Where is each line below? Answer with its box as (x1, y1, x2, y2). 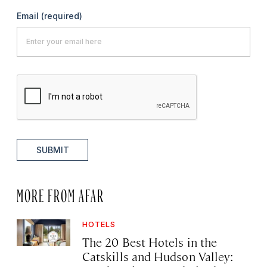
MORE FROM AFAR (17, 188, 104, 198)
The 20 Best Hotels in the (82, 233, 218, 250)
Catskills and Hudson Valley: (82, 247, 234, 264)
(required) (41, 10, 82, 21)
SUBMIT (36, 144, 69, 155)
